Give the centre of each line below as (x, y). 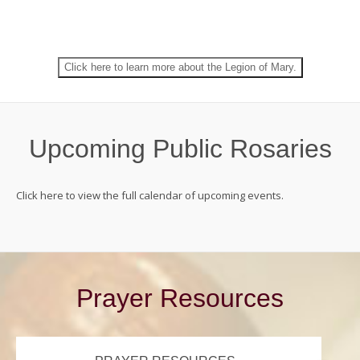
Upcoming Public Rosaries (180, 149)
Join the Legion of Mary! (180, 34)
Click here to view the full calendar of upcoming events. (150, 195)
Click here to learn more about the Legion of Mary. (180, 67)
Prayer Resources (180, 298)
